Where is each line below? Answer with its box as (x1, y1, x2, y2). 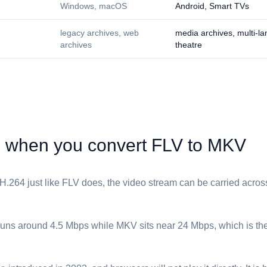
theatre (175, 40, 202, 49)
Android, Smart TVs (175, 1, 249, 11)
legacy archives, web (60, 28, 139, 38)
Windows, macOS (60, 1, 127, 11)
